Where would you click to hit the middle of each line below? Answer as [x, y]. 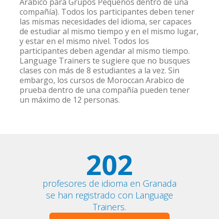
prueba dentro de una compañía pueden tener [105, 90]
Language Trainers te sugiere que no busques [105, 61]
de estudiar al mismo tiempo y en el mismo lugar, [109, 31]
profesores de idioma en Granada [109, 183]
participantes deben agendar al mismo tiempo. [105, 51]
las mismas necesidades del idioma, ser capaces [106, 22]
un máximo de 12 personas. [70, 100]
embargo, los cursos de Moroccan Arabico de [102, 80]
